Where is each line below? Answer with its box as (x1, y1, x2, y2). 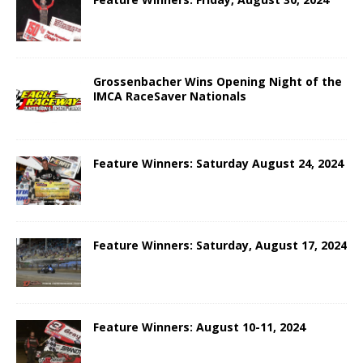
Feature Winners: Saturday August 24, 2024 (93, 156, 344, 172)
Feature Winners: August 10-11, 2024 (93, 319, 305, 335)
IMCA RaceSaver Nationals (93, 88, 246, 104)
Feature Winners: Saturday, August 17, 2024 (93, 237, 347, 254)
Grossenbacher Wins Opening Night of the (93, 73, 342, 89)
